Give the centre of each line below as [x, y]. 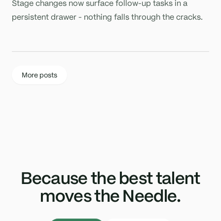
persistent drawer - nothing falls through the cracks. [107, 17]
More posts [39, 75]
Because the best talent [110, 178]
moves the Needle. [110, 196]
